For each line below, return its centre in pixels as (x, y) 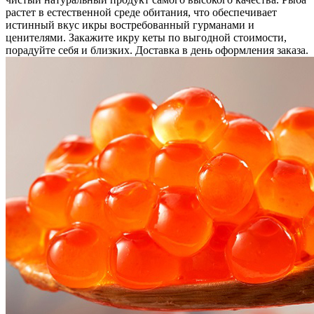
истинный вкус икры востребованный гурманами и (130, 25)
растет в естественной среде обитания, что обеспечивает (141, 12)
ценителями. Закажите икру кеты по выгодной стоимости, (146, 37)
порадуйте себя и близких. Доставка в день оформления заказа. (157, 50)
